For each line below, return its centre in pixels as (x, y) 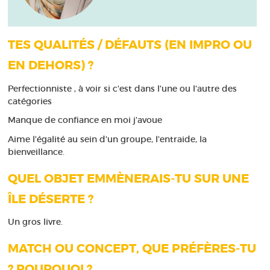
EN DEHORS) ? (51, 66)
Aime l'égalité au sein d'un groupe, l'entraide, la (108, 139)
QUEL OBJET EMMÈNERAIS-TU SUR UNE (129, 178)
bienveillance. (36, 152)
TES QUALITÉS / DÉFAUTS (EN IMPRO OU (130, 45)
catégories (30, 101)
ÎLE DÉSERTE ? (51, 199)
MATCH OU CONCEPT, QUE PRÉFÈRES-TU (132, 249)
